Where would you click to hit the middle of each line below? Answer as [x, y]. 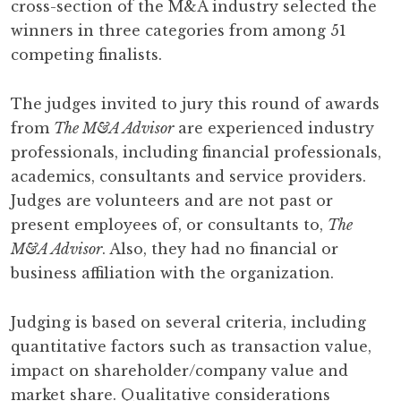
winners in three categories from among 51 [179, 30]
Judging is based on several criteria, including [188, 322]
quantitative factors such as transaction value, [191, 346]
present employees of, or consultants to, [169, 225]
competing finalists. [86, 55]
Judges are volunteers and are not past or [172, 200]
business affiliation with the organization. [172, 273]
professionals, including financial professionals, [196, 152]
